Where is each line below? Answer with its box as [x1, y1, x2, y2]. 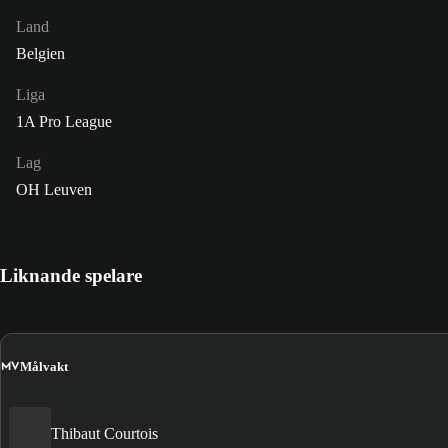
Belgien [16, 45, 65, 63]
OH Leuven [16, 181, 92, 199]
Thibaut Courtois [51, 424, 158, 442]
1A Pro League [16, 113, 112, 131]
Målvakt [20, 358, 68, 374]
